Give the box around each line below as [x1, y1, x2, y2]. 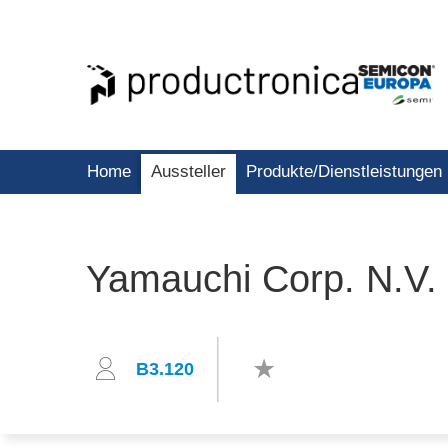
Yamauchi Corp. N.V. [86, 258, 437, 300]
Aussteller [151, 162, 226, 181]
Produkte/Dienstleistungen [246, 162, 442, 181]
